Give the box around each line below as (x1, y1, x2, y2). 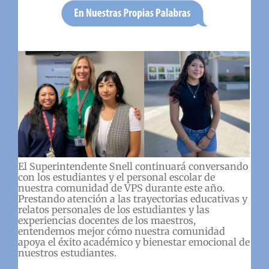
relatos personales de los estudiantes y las (18, 203, 210, 216)
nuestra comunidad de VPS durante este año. (18, 181, 225, 194)
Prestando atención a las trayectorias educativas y (18, 192, 247, 205)
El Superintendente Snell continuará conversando (18, 160, 248, 172)
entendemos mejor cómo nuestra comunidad (18, 225, 225, 237)
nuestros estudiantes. (18, 246, 119, 259)
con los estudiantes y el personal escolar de (18, 171, 215, 183)
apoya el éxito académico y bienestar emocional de (18, 235, 250, 248)
